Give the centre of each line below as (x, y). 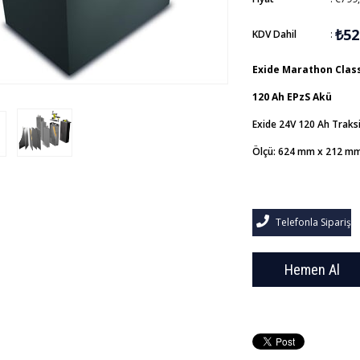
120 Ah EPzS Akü (292, 97)
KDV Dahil (274, 34)
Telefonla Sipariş (312, 222)
